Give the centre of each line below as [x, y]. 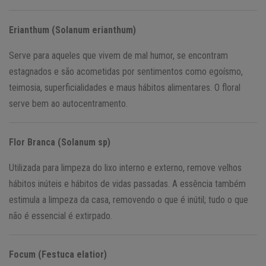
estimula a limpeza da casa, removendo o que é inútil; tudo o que [129, 199]
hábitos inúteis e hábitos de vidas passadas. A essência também [127, 183]
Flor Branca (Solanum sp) [60, 142]
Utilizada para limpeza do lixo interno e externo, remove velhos [125, 167]
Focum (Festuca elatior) [58, 254]
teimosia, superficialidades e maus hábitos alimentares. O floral [125, 87]
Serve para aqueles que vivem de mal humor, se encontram [118, 55]
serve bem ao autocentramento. [68, 103]
